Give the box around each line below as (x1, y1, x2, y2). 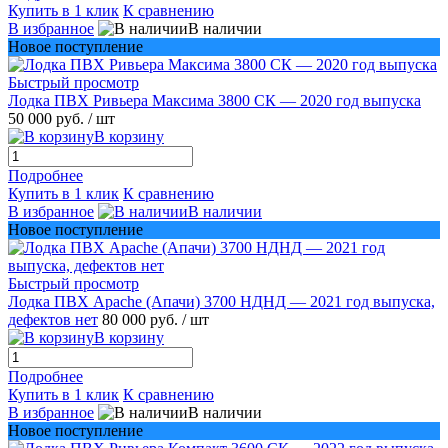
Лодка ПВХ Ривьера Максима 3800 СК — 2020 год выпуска (8, 91, 421, 109)
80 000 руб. (102, 310, 182, 328)
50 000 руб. (8, 109, 88, 127)
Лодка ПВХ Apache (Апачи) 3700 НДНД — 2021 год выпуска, (8, 292, 435, 310)
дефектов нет (8, 310, 98, 328)
